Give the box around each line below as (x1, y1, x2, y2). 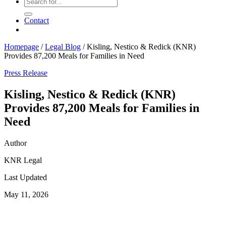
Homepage (4, 42, 39, 51)
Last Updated (4, 173, 47, 182)
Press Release (4, 69, 47, 77)
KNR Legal (4, 155, 42, 164)
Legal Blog (45, 42, 81, 51)
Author (4, 138, 27, 147)
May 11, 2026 (4, 190, 48, 199)
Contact (24, 16, 49, 25)
